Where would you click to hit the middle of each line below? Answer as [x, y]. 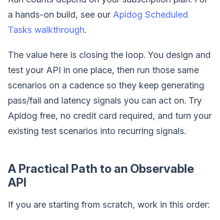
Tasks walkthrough [46, 30]
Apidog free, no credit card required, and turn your [110, 116]
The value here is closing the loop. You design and [109, 55]
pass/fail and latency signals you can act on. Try [105, 100]
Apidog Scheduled [151, 14]
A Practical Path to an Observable [101, 169]
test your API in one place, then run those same [103, 70]
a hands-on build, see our [60, 14]
